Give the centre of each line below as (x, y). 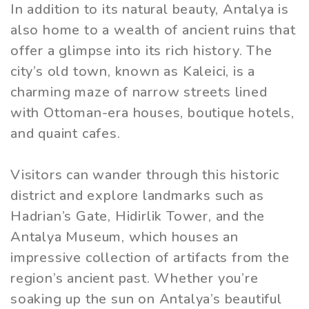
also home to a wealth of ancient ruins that (153, 30)
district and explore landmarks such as (137, 196)
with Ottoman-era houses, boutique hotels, (152, 113)
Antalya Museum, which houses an (124, 237)
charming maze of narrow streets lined (139, 92)
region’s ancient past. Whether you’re (134, 279)
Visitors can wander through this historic (145, 175)
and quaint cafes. (66, 134)
